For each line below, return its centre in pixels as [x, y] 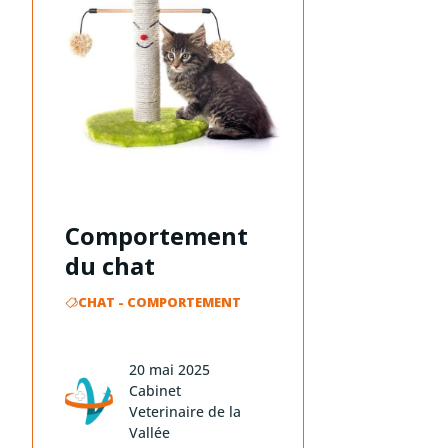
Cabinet [155, 390]
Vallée [149, 432]
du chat [110, 265]
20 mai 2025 [169, 369]
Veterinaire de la [185, 411]
